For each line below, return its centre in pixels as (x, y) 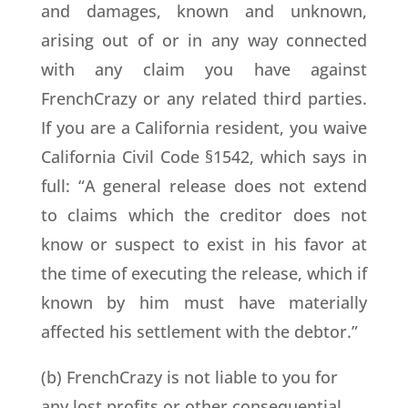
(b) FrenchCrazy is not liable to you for (189, 377)
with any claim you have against (204, 69)
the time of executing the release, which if (204, 273)
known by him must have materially (204, 302)
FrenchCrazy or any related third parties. (204, 98)
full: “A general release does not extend (204, 186)
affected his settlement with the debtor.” (199, 331)
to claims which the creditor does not (204, 215)
